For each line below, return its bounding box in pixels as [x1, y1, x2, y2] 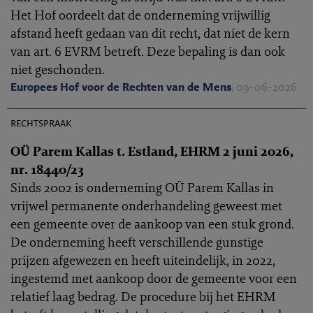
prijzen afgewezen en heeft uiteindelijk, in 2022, [10, 252, 275, 268]
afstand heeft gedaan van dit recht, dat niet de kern [10, 24, 290, 41]
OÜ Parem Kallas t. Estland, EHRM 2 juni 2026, [10, 143, 293, 159]
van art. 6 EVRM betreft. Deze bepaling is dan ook [10, 43, 285, 59]
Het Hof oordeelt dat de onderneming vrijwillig [10, 6, 270, 23]
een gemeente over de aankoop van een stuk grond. [10, 215, 294, 232]
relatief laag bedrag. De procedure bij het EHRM [10, 288, 276, 305]
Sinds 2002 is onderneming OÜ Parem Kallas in [10, 179, 274, 196]
